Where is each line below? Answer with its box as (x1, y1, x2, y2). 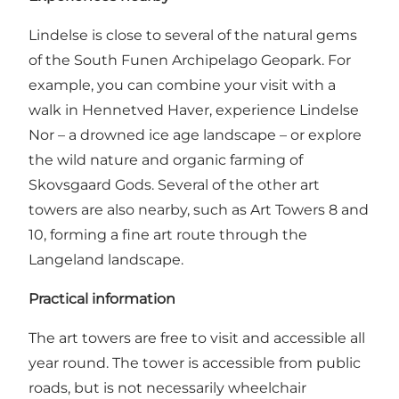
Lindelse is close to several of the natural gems (28, 26, 357, 44)
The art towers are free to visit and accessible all (28, 329, 365, 346)
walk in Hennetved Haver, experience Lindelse (28, 101, 359, 118)
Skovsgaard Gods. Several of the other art (28, 175, 320, 193)
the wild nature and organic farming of (28, 151, 303, 168)
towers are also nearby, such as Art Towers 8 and (28, 200, 369, 218)
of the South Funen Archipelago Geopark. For (28, 51, 351, 69)
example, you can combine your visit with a (28, 76, 336, 94)
